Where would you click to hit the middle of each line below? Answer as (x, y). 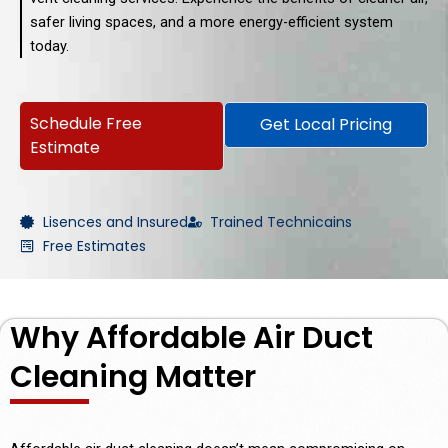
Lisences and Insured (115, 221)
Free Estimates (94, 245)
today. (49, 46)
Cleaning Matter (133, 376)
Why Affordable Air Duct (191, 337)
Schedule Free (86, 123)
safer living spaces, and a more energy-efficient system (211, 22)
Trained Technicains (281, 221)
